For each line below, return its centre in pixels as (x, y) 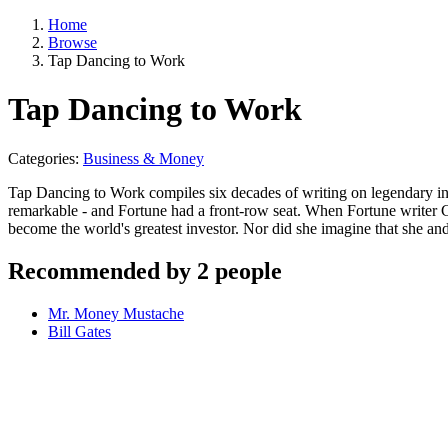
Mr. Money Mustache (116, 313)
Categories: (45, 158)
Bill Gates (79, 331)
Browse (72, 42)
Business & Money (143, 158)
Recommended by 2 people (145, 270)
